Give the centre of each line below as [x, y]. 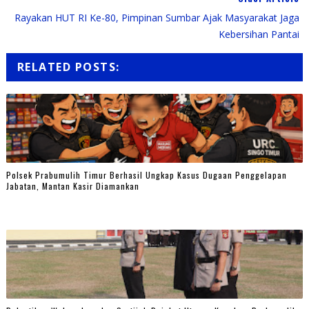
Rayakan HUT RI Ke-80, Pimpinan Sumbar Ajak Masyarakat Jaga [157, 17]
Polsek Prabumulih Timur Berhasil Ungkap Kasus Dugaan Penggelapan [146, 175]
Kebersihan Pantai [259, 34]
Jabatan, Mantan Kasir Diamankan [72, 186]
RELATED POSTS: [68, 67]
